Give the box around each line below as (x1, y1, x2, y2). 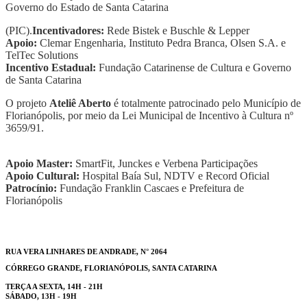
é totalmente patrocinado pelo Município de (111, 97, 301, 110)
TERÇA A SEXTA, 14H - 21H (5, 282, 103, 291)
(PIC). (5, 25, 32, 37)
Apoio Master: (5, 158, 75, 170)
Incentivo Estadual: (5, 62, 99, 74)
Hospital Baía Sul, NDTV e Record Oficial (82, 170, 269, 182)
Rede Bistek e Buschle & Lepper (107, 25, 249, 37)
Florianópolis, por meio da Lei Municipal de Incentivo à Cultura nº (5, 110, 293, 122)
